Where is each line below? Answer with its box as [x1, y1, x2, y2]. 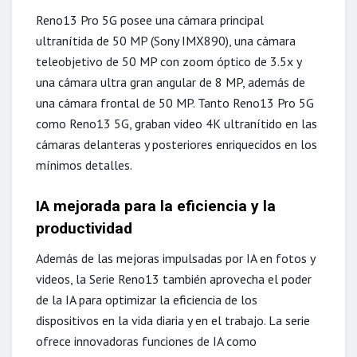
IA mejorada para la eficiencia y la [36, 197, 276, 216]
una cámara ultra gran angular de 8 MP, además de [36, 73, 305, 90]
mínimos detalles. [36, 156, 132, 173]
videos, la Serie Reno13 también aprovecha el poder [36, 270, 312, 287]
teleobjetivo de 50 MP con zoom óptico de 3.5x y [36, 53, 301, 69]
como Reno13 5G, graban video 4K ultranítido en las [36, 115, 317, 131]
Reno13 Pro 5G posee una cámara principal [36, 11, 264, 28]
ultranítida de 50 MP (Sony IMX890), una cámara [36, 32, 296, 49]
